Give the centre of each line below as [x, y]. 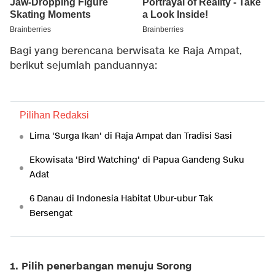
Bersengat [51, 214]
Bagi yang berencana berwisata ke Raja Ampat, [126, 52]
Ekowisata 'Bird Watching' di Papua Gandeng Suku [137, 160]
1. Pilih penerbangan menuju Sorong [101, 267]
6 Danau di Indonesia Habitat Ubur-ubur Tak [121, 199]
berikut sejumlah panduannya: [83, 66]
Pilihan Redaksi [54, 115]
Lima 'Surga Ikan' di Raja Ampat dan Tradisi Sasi [131, 136]
